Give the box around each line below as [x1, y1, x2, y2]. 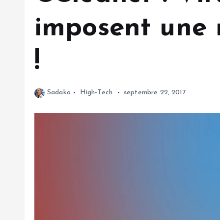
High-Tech [80, 89, 113, 96]
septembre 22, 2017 [123, 89, 186, 96]
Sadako [47, 89, 71, 96]
